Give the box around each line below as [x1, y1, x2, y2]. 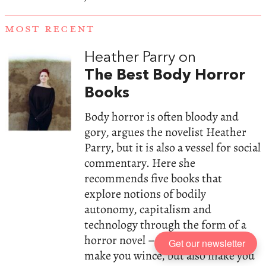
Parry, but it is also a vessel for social [84, 139, 261, 156]
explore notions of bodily [84, 185, 207, 202]
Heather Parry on [84, 50, 197, 66]
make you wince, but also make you [84, 247, 255, 264]
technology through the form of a [84, 216, 247, 233]
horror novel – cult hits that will [84, 232, 240, 248]
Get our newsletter [169, 236, 245, 250]
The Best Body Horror [84, 68, 246, 84]
